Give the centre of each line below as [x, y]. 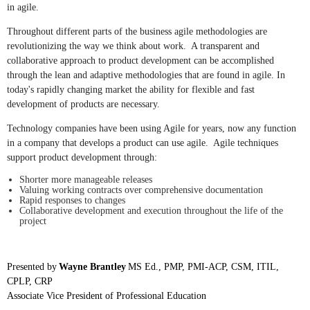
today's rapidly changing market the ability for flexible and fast [131, 90]
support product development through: [82, 158]
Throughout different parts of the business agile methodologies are [137, 32]
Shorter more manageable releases [86, 180]
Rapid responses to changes [72, 201]
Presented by [32, 267]
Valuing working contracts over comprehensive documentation [141, 190]
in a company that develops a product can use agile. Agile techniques [143, 143]
